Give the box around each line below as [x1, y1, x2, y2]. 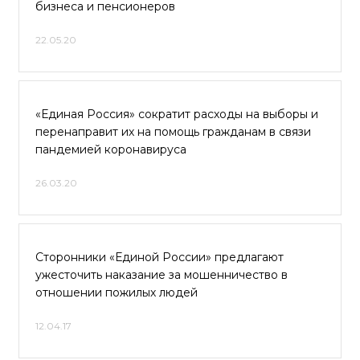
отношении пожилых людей [35, 285, 198, 300]
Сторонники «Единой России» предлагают [35, 250, 284, 264]
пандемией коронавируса [35, 142, 186, 157]
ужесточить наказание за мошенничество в [35, 268, 288, 282]
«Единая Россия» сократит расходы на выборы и [35, 107, 318, 121]
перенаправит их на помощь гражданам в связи [35, 125, 311, 139]
